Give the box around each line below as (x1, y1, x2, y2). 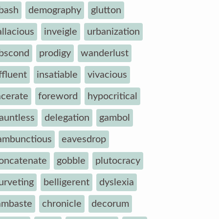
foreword (38, 91, 78, 101)
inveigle (44, 27, 77, 37)
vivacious (88, 70, 127, 80)
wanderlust (81, 48, 129, 58)
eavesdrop (62, 134, 106, 144)
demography (28, 5, 81, 15)
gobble (57, 156, 86, 166)
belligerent (44, 177, 89, 187)
